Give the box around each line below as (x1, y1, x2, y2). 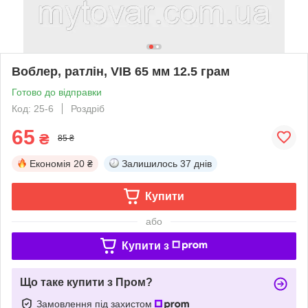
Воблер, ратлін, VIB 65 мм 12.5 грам (12, 64, 230, 78)
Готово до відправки (12, 86, 102, 98)
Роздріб (71, 102, 104, 114)
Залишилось (122, 157, 177, 169)
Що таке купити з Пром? (20, 276, 153, 288)
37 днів (180, 157, 212, 169)
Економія (30, 157, 71, 169)
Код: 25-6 (12, 102, 54, 114)
